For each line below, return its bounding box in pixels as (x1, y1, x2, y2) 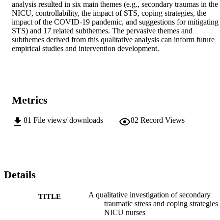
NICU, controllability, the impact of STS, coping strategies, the (12, 9, 206, 18)
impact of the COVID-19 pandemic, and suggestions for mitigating (12, 18, 219, 27)
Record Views (140, 115, 185, 124)
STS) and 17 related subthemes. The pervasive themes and (12, 27, 192, 35)
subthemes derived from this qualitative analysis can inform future (12, 35, 215, 44)
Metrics (12, 94, 48, 107)
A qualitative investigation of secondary (88, 190, 211, 199)
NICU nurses (104, 208, 145, 217)
